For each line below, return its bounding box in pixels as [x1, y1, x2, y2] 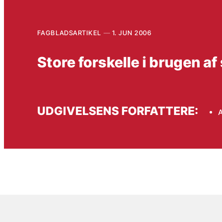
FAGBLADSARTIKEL [37, 28, 101, 37]
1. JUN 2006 [111, 28, 152, 37]
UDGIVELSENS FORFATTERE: [37, 104, 198, 118]
